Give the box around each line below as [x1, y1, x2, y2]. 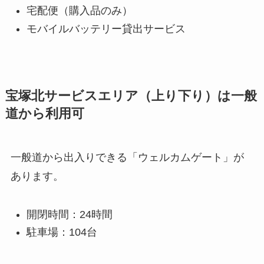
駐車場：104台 [26, 226, 97, 239]
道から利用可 [5, 106, 84, 121]
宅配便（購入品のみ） [26, 5, 133, 17]
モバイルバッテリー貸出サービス [26, 22, 186, 35]
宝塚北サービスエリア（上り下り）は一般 [5, 88, 257, 103]
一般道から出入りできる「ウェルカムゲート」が [10, 151, 244, 163]
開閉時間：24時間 [26, 208, 113, 220]
